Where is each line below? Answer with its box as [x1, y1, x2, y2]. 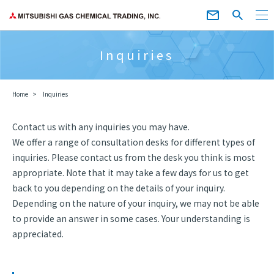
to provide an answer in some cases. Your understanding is [12, 212, 250, 224]
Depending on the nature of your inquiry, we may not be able [12, 197, 259, 209]
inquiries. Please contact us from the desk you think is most [12, 151, 255, 163]
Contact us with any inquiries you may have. [12, 120, 190, 133]
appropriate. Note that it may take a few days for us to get [12, 166, 249, 179]
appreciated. [12, 228, 64, 240]
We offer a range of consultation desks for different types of [12, 136, 255, 148]
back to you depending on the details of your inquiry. [12, 182, 225, 194]
